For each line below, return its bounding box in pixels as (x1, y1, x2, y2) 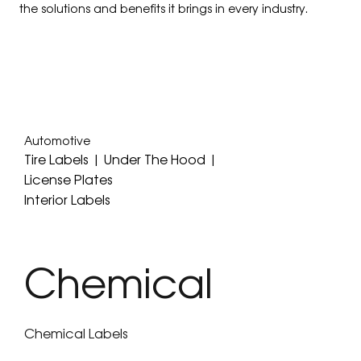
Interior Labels (24, 189, 111, 210)
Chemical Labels (24, 323, 129, 343)
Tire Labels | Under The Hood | (24, 149, 218, 169)
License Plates (24, 169, 114, 189)
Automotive (24, 132, 91, 149)
